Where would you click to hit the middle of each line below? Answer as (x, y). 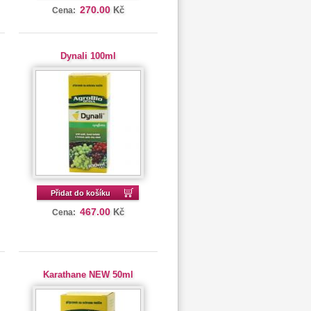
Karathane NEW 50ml (88, 275)
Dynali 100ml (88, 56)
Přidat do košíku (80, 193)
